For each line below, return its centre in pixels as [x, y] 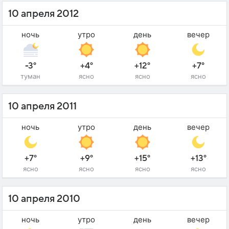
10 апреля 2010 [44, 199]
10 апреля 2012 [43, 14]
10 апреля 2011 [42, 107]
